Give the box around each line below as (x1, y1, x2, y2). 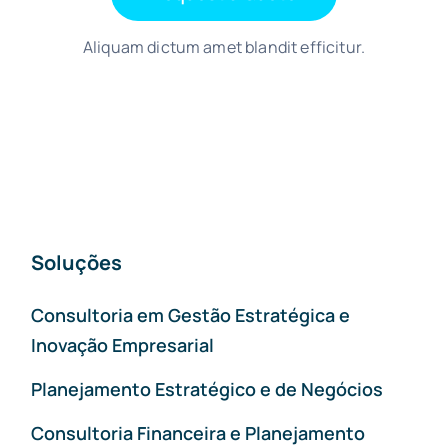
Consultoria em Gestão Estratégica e (30, 302, 350, 327)
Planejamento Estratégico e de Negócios (30, 376, 383, 401)
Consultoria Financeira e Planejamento (30, 420, 365, 445)
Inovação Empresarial (30, 332, 214, 357)
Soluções (30, 248, 122, 276)
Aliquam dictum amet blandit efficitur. (82, 35, 366, 58)
